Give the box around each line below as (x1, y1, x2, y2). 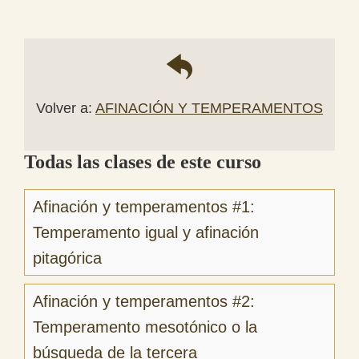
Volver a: (36, 99, 95, 116)
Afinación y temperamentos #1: (33, 197, 255, 216)
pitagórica (33, 248, 102, 267)
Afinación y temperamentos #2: (33, 292, 255, 310)
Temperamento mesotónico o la (33, 317, 257, 336)
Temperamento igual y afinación (33, 223, 259, 241)
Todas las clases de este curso (24, 151, 261, 172)
